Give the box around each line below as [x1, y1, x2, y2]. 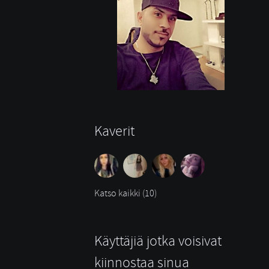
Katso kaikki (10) [94, 187, 157, 199]
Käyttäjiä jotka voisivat [94, 231, 222, 250]
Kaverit [94, 121, 134, 140]
